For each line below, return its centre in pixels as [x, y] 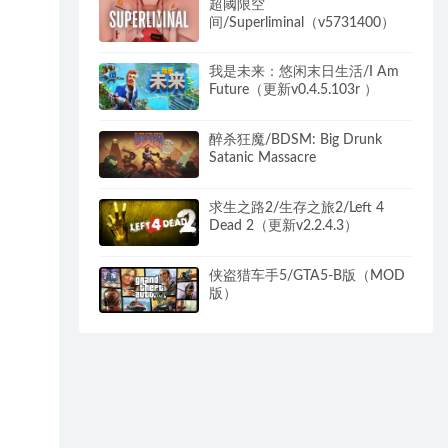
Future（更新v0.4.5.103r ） [294, 90]
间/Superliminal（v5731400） [302, 22]
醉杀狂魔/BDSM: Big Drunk [296, 140]
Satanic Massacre [263, 158]
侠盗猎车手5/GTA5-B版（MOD [307, 275]
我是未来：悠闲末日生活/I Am [304, 72]
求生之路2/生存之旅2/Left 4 [297, 207]
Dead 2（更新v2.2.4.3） [284, 225]
